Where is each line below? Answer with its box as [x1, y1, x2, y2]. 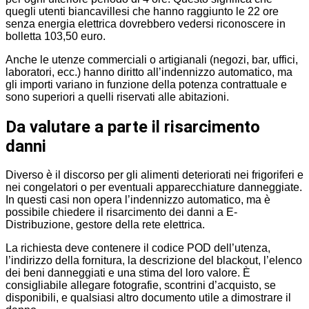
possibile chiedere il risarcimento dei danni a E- [6, 206, 237, 219]
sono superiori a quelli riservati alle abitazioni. [6, 90, 229, 103]
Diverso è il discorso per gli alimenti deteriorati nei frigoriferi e [6, 169, 303, 181]
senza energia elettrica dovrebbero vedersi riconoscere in [6, 17, 286, 30]
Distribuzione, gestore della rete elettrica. [6, 219, 205, 231]
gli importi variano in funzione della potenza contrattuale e [6, 78, 287, 90]
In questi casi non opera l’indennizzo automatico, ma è [6, 194, 270, 206]
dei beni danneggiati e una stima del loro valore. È [6, 267, 250, 279]
